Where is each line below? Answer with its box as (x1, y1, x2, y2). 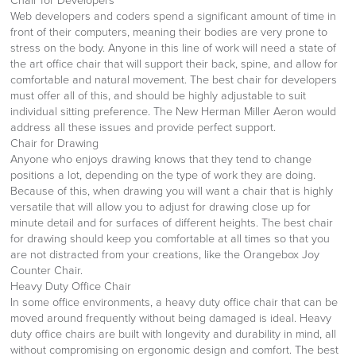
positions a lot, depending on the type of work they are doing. (10, 168, 316, 182)
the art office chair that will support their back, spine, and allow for (10, 56, 339, 71)
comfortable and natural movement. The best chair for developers (10, 72, 338, 87)
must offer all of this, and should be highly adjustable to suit (10, 88, 307, 103)
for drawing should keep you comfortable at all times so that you (10, 231, 331, 246)
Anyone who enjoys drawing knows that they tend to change (10, 152, 312, 166)
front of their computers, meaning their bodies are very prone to (10, 25, 328, 39)
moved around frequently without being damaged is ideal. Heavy (10, 311, 332, 325)
